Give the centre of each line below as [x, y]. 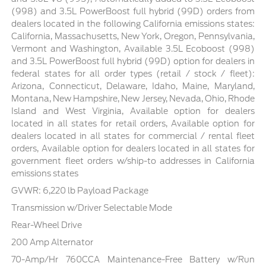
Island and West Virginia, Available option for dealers [133, 111]
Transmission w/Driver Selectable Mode [92, 208]
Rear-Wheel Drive [47, 225]
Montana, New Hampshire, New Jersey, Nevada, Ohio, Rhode [133, 98]
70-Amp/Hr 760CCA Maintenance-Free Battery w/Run [133, 259]
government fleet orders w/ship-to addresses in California [133, 161]
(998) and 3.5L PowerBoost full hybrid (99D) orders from [133, 11]
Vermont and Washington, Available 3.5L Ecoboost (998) [133, 48]
